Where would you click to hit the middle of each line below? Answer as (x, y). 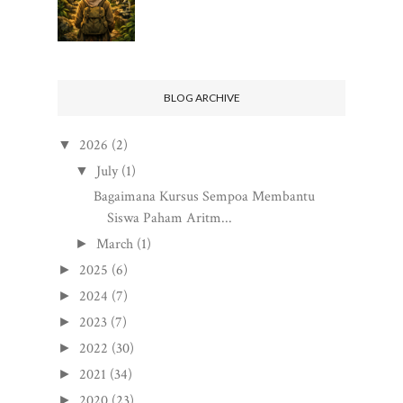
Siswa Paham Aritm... (169, 219)
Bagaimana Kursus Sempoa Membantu (204, 197)
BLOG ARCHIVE (201, 98)
